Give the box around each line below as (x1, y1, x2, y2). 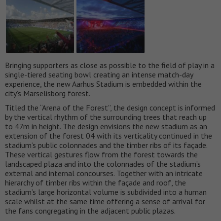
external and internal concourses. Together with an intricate (5, 168, 203, 179)
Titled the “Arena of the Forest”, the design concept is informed (5, 103, 215, 113)
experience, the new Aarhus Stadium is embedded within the (5, 79, 202, 89)
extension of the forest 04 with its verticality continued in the (5, 131, 212, 141)
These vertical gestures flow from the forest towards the (5, 149, 198, 160)
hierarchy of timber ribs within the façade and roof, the (5, 178, 186, 188)
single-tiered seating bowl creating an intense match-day (5, 70, 193, 80)
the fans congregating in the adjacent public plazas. (5, 206, 176, 216)
